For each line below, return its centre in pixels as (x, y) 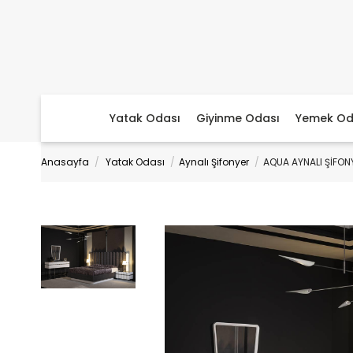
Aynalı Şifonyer (214, 162)
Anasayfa (65, 162)
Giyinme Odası (238, 118)
